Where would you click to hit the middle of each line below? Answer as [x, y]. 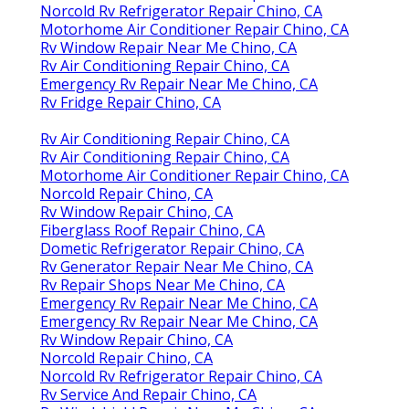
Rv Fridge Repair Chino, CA [131, 103]
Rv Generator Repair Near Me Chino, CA [177, 267]
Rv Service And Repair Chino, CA [148, 395]
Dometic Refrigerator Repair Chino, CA [172, 249]
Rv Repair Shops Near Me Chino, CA [163, 285]
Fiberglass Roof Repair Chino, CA [152, 231]
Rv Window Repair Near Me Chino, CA [168, 48]
